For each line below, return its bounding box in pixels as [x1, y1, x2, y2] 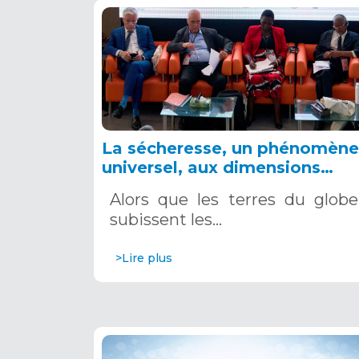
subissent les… [110, 209, 222, 229]
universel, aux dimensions [102, 157, 321, 177]
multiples [102, 176, 181, 196]
